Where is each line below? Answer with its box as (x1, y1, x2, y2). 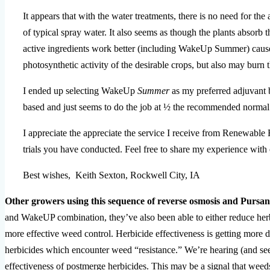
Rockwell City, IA (130, 169, 202, 180)
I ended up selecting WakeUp (23, 85, 137, 96)
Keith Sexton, (75, 169, 130, 180)
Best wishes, (23, 169, 75, 180)
